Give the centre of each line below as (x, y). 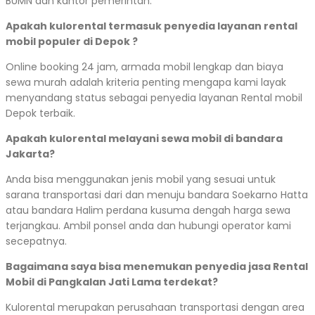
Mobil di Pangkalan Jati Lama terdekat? (112, 282)
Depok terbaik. (40, 114)
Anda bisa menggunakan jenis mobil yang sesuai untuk (141, 180)
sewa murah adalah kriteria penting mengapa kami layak (146, 83)
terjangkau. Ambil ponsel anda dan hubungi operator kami (148, 226)
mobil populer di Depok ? (72, 42)
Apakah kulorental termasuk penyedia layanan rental (152, 26)
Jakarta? (30, 154)
